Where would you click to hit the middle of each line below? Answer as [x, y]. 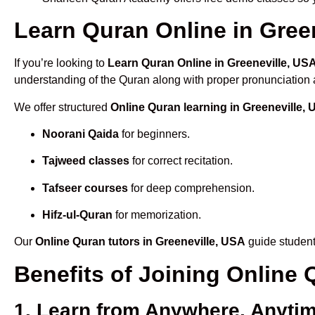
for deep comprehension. [191, 188]
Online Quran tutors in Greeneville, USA [140, 242]
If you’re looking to [61, 63]
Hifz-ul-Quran [77, 215]
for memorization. [157, 215]
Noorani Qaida [81, 134]
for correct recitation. [181, 161]
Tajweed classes [86, 161]
